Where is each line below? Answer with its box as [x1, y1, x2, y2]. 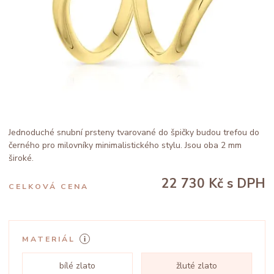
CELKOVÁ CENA [9, 182, 89, 191]
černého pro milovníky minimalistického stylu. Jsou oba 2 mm [9, 139, 242, 151]
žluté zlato [176, 260, 217, 272]
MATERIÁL [22, 234, 75, 244]
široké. [9, 152, 34, 164]
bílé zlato [59, 260, 95, 272]
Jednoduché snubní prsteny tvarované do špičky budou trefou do [9, 127, 259, 138]
